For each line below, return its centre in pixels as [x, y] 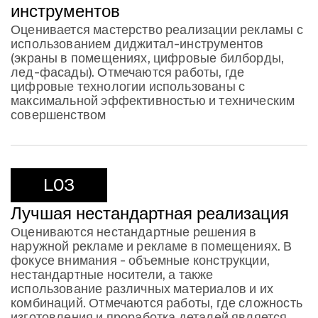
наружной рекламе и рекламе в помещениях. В [152, 246]
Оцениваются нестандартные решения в [134, 232]
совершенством [59, 115]
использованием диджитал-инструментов [137, 44]
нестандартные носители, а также [112, 275]
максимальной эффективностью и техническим [153, 101]
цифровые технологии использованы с [128, 87]
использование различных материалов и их [142, 289]
